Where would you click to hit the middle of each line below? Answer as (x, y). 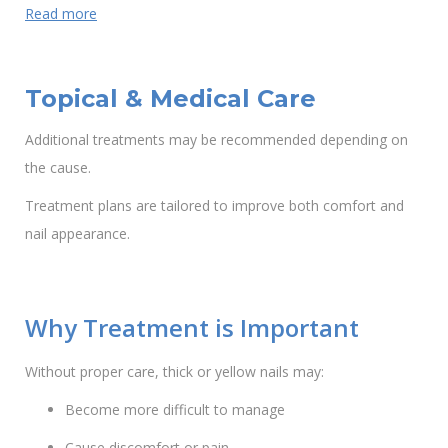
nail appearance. (77, 233)
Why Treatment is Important (192, 327)
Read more (61, 13)
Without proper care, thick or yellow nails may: (174, 371)
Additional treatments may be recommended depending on (216, 139)
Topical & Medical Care (170, 98)
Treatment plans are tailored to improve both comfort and (214, 205)
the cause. (58, 167)
